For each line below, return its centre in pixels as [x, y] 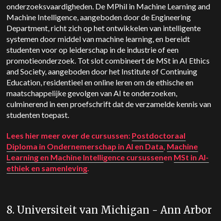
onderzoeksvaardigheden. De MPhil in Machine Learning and [109, 6]
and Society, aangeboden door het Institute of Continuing [102, 71]
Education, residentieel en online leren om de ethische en [100, 82]
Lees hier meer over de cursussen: [69, 135]
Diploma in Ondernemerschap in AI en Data [85, 146]
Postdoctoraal [159, 135]
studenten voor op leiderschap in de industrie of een [93, 50]
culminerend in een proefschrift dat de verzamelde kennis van [109, 104]
